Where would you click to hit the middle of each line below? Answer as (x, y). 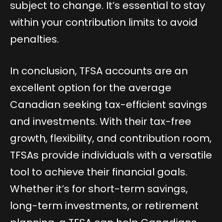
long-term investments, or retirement (104, 205)
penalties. (34, 39)
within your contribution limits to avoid (104, 22)
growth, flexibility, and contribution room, (111, 138)
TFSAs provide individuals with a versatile (111, 155)
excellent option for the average (91, 87)
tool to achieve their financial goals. (99, 172)
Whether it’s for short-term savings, (99, 189)
